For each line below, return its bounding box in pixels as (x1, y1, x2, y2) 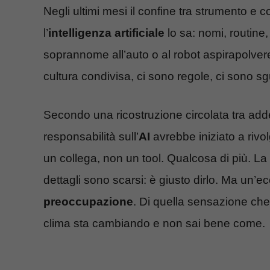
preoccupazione (43, 195, 133, 209)
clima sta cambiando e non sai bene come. (43, 217, 265, 230)
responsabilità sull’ (43, 130, 139, 143)
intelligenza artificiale (48, 26, 165, 39)
